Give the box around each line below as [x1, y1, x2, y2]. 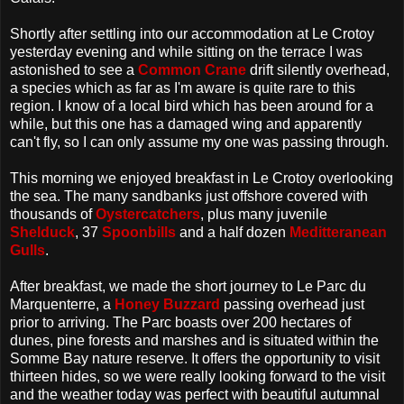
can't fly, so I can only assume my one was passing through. [10, 133, 389, 150]
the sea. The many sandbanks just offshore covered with [10, 188, 368, 204]
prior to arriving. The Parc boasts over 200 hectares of [10, 314, 351, 330]
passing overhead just [220, 296, 364, 312]
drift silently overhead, [246, 61, 390, 78]
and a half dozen [176, 224, 289, 240]
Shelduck [10, 224, 75, 240]
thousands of [10, 206, 96, 222]
